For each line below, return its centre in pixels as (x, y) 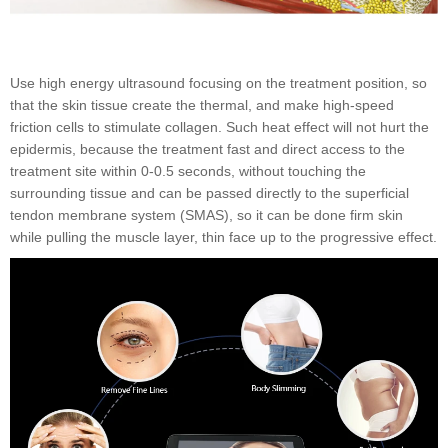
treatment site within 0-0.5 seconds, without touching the (188, 170)
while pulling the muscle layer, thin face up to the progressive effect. (223, 236)
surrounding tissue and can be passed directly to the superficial (209, 192)
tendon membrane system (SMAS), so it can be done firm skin (206, 214)
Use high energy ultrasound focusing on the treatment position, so (218, 82)
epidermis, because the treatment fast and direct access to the (207, 148)
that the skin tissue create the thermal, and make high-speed (202, 104)
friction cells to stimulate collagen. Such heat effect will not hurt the (219, 126)
